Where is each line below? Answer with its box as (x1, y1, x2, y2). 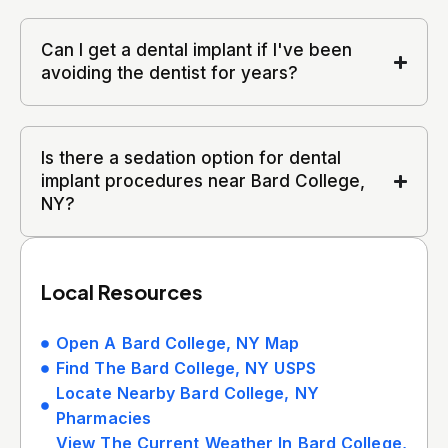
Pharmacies (56, 408, 151, 429)
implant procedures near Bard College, (41, 171, 365, 192)
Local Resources (41, 279, 203, 305)
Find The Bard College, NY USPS (56, 358, 316, 379)
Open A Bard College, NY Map (56, 333, 300, 354)
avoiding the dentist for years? (41, 63, 298, 84)
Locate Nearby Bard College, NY (56, 383, 319, 404)
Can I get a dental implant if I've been (41, 40, 352, 61)
